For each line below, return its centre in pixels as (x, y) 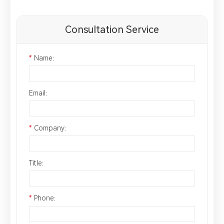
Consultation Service (112, 29)
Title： (39, 163)
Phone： (47, 198)
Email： (41, 93)
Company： (52, 128)
